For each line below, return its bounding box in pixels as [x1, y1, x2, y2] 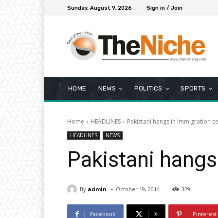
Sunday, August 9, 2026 [67, 4, 132, 11]
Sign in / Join [146, 4, 182, 11]
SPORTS [181, 85, 206, 92]
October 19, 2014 [116, 185, 160, 193]
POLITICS [134, 85, 163, 92]
